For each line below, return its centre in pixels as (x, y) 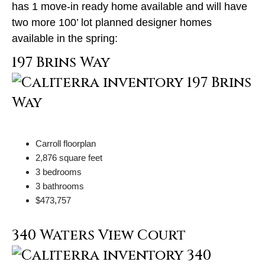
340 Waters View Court (99, 235)
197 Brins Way (61, 62)
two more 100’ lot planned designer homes (112, 22)
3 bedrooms (59, 172)
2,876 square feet (69, 157)
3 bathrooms (60, 186)
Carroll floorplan (66, 143)
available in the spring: (65, 38)
